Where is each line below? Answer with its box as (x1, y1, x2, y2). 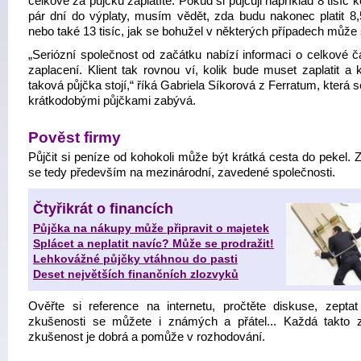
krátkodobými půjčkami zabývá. (28, 94, 196, 107)
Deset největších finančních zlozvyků (33, 268, 239, 280)
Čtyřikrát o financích (33, 201, 173, 217)
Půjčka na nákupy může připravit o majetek (33, 222, 269, 234)
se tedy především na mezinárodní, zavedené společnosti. (28, 166, 335, 179)
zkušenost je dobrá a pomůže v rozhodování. (28, 330, 265, 343)
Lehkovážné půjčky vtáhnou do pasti (33, 252, 238, 265)
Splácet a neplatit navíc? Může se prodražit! (33, 237, 274, 250)
